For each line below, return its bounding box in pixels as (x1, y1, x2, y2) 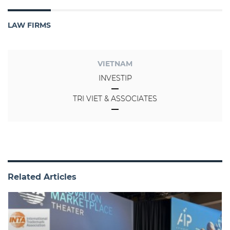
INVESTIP (98, 73, 132, 83)
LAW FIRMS (8, 20, 51, 30)
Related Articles (8, 171, 76, 182)
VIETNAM (98, 59, 132, 68)
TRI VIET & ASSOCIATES (73, 93, 157, 103)
